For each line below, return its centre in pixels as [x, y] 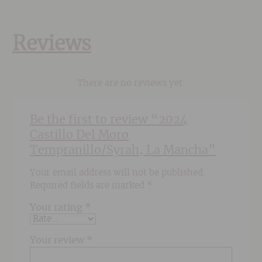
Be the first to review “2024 [109, 120]
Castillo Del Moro [80, 135]
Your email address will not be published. [118, 173]
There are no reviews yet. [131, 84]
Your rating [58, 208]
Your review [58, 241]
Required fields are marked [89, 186]
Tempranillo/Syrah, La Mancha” [123, 150]
